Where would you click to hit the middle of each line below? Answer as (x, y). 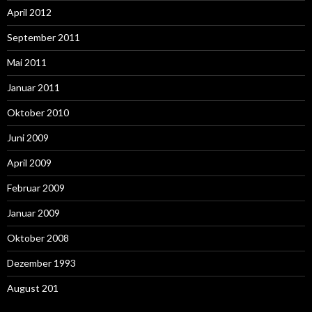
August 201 (33, 288)
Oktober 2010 (38, 112)
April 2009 (29, 162)
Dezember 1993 (41, 263)
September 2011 (44, 37)
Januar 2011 (33, 87)
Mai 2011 (27, 62)
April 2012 (29, 12)
